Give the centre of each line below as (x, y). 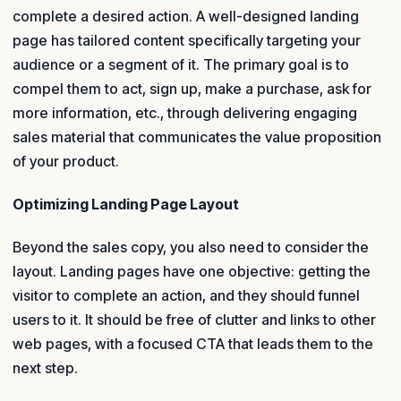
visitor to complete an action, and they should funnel (186, 296)
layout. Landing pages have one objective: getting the (192, 272)
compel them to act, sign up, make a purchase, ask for (192, 88)
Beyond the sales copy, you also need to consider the (191, 247)
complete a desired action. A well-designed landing (186, 16)
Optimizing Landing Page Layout (126, 205)
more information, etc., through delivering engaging (185, 112)
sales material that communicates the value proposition (197, 137)
